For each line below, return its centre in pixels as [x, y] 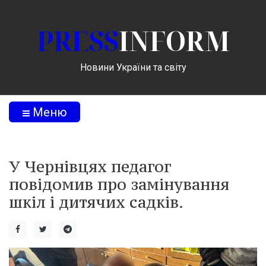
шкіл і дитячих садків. [96, 202]
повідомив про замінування [119, 184]
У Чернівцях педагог [90, 166]
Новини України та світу [133, 67]
